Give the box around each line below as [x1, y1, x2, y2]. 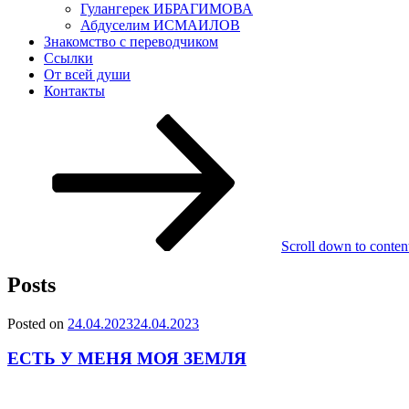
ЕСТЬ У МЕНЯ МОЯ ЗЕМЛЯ [7, 349, 246, 369]
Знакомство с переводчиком [44, 33, 218, 49]
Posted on [7, 315, 64, 331]
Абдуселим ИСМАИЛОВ [80, 16, 240, 33]
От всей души [44, 66, 131, 82]
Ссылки [44, 49, 93, 66]
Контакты [44, 82, 105, 99]
